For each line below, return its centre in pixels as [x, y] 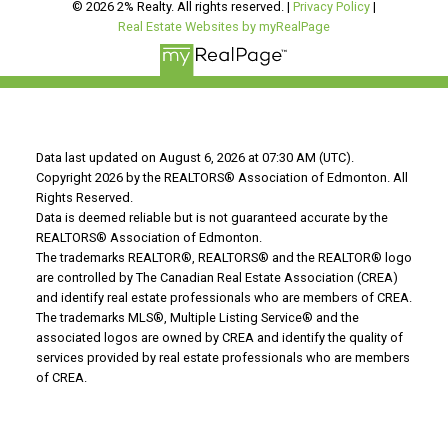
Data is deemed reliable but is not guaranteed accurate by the [211, 217]
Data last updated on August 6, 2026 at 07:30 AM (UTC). [194, 157]
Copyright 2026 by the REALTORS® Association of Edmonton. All [221, 177]
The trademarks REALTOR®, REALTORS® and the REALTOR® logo [223, 257]
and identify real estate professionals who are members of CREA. [223, 297]
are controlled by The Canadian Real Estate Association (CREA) [216, 277]
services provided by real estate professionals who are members [222, 357]
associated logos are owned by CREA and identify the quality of [219, 337]
